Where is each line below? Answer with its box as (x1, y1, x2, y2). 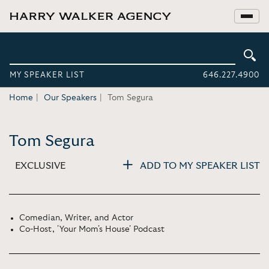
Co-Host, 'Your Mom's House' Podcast (19, 225, 165, 234)
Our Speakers (44, 94, 97, 102)
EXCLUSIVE (15, 160, 65, 171)
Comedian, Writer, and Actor (19, 214, 133, 222)
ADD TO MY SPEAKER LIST (140, 160, 260, 171)
